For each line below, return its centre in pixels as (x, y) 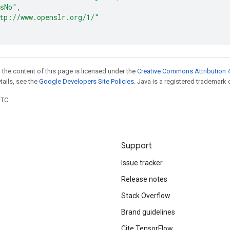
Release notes (144, 179)
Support (137, 146)
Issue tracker (142, 163)
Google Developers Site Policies (87, 81)
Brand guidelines (148, 212)
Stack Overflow (146, 196)
